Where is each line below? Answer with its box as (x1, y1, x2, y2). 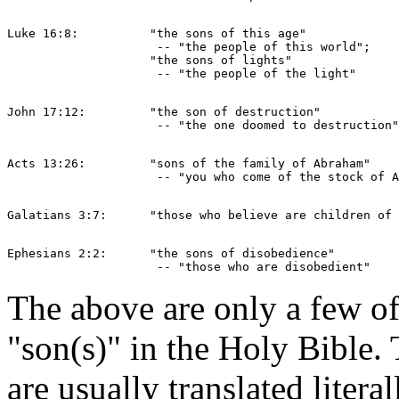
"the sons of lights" (7, 53, 64, 68)
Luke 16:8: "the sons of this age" (7, 27, 313, 41)
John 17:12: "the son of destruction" (7, 105, 328, 119)
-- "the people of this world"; (7, 40, 370, 54)
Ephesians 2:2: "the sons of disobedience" (7, 247, 342, 261)
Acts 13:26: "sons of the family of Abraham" (7, 157, 378, 171)
